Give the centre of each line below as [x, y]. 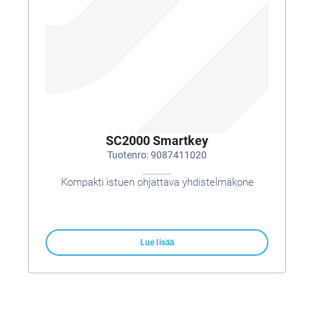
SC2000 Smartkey [157, 141]
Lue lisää [157, 243]
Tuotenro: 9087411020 [157, 155]
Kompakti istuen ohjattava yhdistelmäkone [157, 182]
